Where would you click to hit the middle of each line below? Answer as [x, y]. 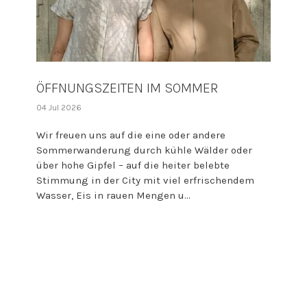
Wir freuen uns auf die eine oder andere [131, 135]
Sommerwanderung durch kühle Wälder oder [145, 150]
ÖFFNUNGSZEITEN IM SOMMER [128, 88]
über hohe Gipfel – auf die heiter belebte [133, 165]
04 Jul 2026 [59, 107]
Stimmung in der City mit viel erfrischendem [146, 180]
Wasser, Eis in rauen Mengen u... [114, 195]
